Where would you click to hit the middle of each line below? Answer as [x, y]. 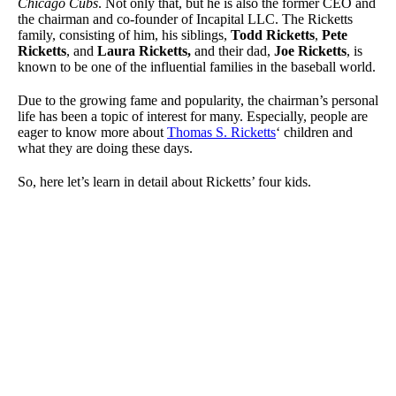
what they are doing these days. [105, 148]
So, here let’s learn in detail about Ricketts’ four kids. [164, 182]
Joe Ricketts [310, 51]
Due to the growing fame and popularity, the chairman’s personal [198, 101]
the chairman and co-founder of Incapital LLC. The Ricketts [185, 19]
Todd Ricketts [273, 35]
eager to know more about [92, 133]
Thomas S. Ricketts [221, 133]
